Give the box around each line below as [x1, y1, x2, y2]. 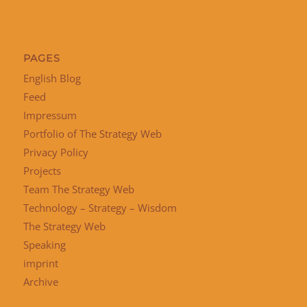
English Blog [23, 71, 81, 86]
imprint [23, 256, 58, 271]
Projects [23, 164, 61, 178]
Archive [23, 275, 58, 289]
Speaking [23, 238, 66, 252]
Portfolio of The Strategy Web [23, 127, 162, 141]
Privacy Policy [23, 145, 88, 160]
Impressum [23, 108, 77, 123]
